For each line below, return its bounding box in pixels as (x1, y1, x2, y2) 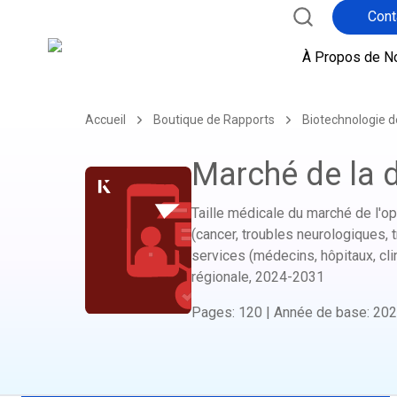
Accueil (85, 113, 126, 127)
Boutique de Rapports (153, 113, 275, 127)
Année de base (274, 304, 367, 321)
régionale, (191, 269, 252, 285)
